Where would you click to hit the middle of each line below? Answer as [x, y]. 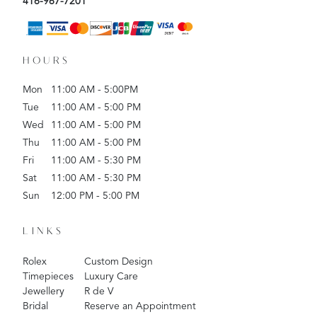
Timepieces [48, 277]
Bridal [35, 307]
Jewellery [44, 292]
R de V [99, 292]
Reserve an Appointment [140, 307]
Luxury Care [111, 277]
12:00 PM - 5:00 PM [95, 196]
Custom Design [119, 262]
